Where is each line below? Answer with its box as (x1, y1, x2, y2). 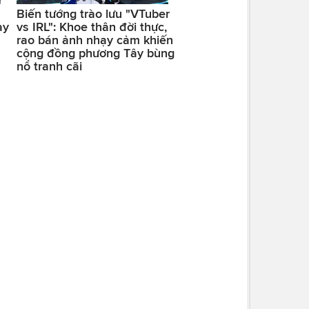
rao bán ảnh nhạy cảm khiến (16, 32, 173, 47)
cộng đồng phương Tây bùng (16, 46, 175, 60)
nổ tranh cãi (16, 59, 82, 73)
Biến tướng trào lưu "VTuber (16, 6, 170, 21)
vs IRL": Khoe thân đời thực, (16, 19, 167, 34)
